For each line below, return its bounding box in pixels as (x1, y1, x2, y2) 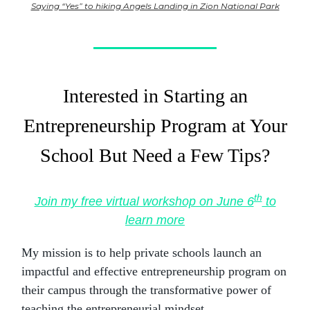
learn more (125, 212, 185, 227)
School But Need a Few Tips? (40, 144, 270, 166)
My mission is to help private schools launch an (21, 245, 262, 259)
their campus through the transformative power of (21, 282, 271, 297)
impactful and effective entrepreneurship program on (21, 264, 286, 278)
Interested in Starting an (62, 84, 248, 107)
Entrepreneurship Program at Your (23, 114, 287, 136)
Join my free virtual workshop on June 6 (34, 194, 254, 208)
